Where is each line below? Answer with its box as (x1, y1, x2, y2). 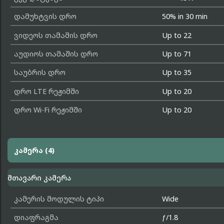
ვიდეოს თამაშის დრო (13, 30, 97, 40)
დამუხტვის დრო (13, 11, 76, 21)
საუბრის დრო (13, 67, 65, 77)
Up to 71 (162, 49, 192, 59)
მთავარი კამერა (7, 172, 71, 182)
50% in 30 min (162, 11, 208, 21)
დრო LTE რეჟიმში (13, 86, 79, 96)
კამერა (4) (13, 145, 54, 155)
